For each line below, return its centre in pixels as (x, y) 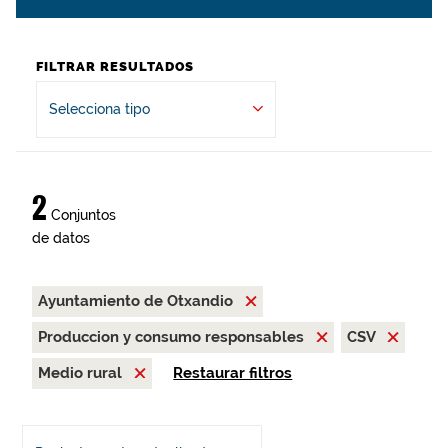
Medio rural (82, 373)
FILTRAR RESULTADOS (115, 66)
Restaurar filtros (233, 373)
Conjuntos (81, 215)
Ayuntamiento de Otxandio (137, 301)
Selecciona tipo (99, 109)
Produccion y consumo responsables (173, 337)
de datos (61, 238)
